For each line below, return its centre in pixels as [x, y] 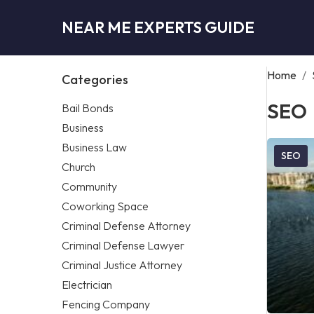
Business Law [94, 147]
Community [89, 186]
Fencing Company [106, 304]
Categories [95, 79]
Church [78, 166]
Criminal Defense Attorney [126, 225]
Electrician [87, 284]
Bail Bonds [88, 108]
